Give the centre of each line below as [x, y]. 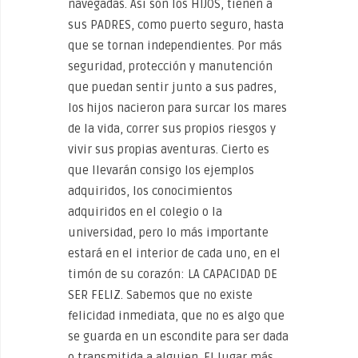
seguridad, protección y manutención [170, 66]
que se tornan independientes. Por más [175, 46]
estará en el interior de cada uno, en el [174, 253]
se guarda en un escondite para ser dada [178, 336]
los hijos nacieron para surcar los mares [177, 108]
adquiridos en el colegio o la [145, 212]
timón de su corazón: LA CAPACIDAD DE [173, 274]
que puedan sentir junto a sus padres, [172, 87]
